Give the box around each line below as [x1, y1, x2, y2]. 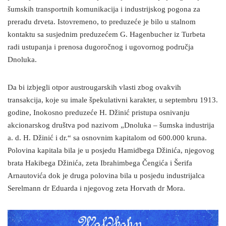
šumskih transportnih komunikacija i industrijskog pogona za [8, 5, 200, 14]
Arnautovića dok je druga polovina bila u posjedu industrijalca [8, 172, 205, 181]
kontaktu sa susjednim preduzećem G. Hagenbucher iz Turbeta [8, 30, 205, 39]
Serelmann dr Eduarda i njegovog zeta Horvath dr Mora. [8, 184, 185, 193]
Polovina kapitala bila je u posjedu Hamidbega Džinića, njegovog [8, 146, 214, 155]
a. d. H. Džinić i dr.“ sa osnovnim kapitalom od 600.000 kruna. [8, 134, 207, 143]
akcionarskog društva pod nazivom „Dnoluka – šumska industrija [8, 121, 214, 130]
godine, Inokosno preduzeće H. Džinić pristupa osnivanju [8, 108, 190, 118]
